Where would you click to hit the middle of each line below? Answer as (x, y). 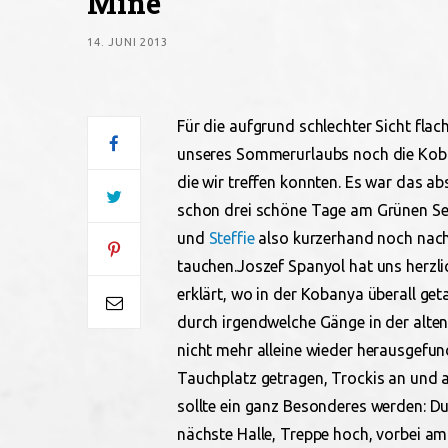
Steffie (231, 238)
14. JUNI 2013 (127, 42)
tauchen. (207, 266)
